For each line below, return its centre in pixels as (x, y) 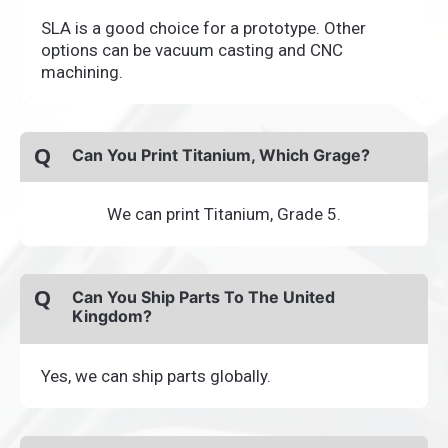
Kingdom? (112, 316)
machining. (82, 71)
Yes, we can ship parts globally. (156, 375)
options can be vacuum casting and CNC (192, 49)
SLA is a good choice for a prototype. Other (203, 27)
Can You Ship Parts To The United (203, 297)
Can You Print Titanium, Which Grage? (221, 154)
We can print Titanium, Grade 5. (224, 214)
